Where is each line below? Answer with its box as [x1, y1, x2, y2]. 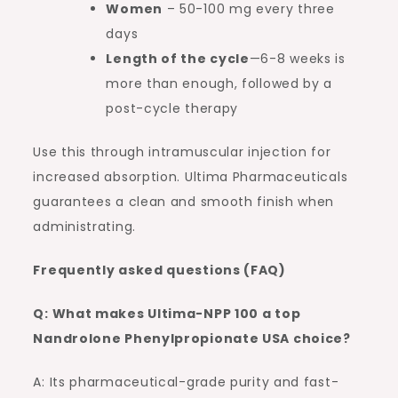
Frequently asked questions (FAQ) [33, 261, 286, 280]
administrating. [33, 218, 136, 236]
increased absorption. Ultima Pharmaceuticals [33, 168, 348, 187]
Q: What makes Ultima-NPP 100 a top [33, 305, 301, 323]
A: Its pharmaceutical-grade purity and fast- [33, 373, 339, 392]
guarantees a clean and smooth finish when [33, 193, 335, 211]
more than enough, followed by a [106, 75, 333, 93]
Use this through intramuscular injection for [33, 143, 331, 162]
